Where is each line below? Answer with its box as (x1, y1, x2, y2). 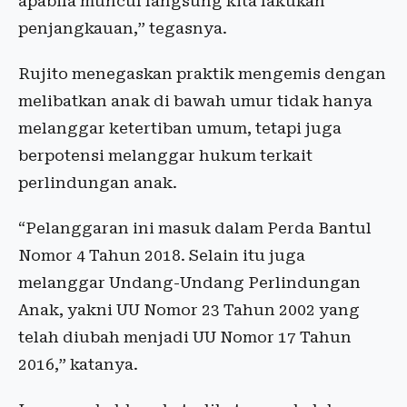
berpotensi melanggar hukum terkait (18, 146, 313, 164)
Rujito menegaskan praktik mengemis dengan (18, 65, 386, 83)
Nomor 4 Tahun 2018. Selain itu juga (18, 246, 305, 264)
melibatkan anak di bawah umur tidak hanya (18, 92, 372, 110)
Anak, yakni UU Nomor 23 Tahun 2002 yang (18, 301, 360, 319)
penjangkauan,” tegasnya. (18, 19, 227, 37)
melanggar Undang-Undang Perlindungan (18, 273, 361, 292)
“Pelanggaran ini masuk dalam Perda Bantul (18, 219, 372, 237)
